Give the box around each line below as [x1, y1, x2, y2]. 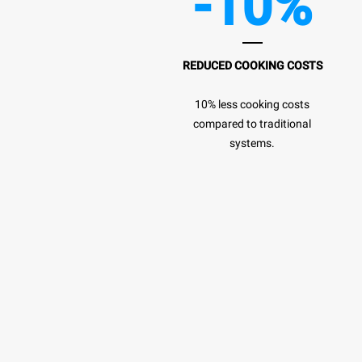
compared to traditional [193, 116, 311, 130]
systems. [229, 136, 275, 149]
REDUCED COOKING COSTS [182, 58, 322, 72]
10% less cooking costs [195, 97, 309, 111]
